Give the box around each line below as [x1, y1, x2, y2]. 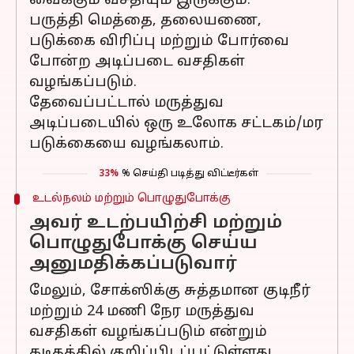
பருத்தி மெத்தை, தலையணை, [29, 12, 262, 30]
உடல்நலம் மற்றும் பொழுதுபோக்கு [32, 192, 231, 205]
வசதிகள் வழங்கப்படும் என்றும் [29, 323, 267, 341]
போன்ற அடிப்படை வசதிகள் [29, 53, 245, 71]
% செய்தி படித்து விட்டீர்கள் [122, 168, 258, 179]
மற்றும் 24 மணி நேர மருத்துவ [29, 303, 254, 321]
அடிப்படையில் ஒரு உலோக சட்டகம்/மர [29, 115, 323, 133]
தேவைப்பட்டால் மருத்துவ [29, 94, 224, 112]
